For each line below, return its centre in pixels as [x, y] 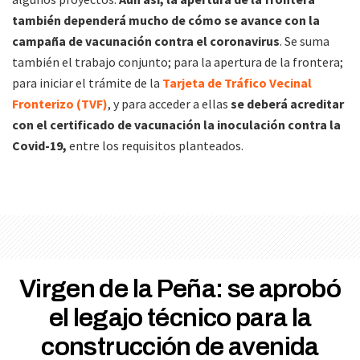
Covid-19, [41, 146]
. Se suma [305, 41]
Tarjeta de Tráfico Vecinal [237, 83]
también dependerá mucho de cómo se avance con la [166, 20]
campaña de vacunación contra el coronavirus [146, 41]
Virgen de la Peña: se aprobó [180, 289]
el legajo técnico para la [180, 318]
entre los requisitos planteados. [156, 146]
